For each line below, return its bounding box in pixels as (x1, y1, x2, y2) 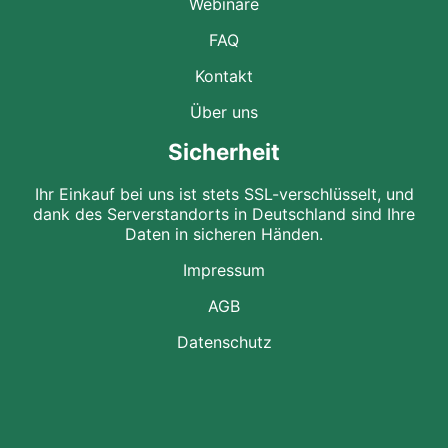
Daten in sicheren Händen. (125, 223, 323, 244)
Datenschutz (176, 331, 272, 352)
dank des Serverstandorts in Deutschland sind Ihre (33, 203, 415, 224)
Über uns (190, 102, 258, 123)
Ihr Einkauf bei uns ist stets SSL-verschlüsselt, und (34, 183, 414, 204)
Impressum (183, 259, 265, 280)
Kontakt (195, 66, 253, 87)
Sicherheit (168, 138, 280, 166)
